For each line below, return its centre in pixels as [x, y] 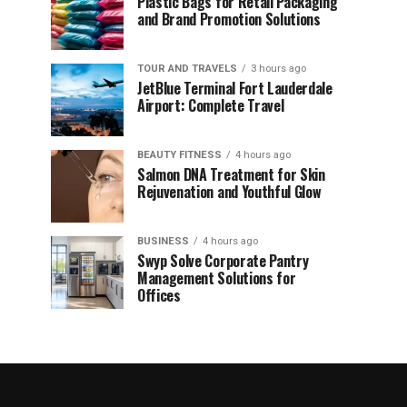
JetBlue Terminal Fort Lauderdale [235, 88]
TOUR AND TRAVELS [187, 68]
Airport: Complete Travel [211, 105]
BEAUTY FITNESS [179, 154]
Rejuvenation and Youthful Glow [229, 191]
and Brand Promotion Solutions [229, 19]
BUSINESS [163, 241]
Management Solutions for [217, 278]
